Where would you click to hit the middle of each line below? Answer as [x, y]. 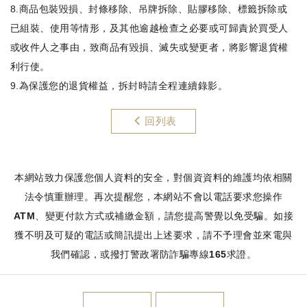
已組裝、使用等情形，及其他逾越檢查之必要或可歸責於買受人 [149, 28]
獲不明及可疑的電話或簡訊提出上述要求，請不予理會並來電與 [153, 235]
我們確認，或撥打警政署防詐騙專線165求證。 [153, 254]
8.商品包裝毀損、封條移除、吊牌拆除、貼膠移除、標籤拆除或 [149, 9]
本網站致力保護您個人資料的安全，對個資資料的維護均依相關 [153, 177]
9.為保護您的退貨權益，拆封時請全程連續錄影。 [119, 86]
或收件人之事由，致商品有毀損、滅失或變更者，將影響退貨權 [149, 47]
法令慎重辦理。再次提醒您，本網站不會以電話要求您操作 [153, 197]
